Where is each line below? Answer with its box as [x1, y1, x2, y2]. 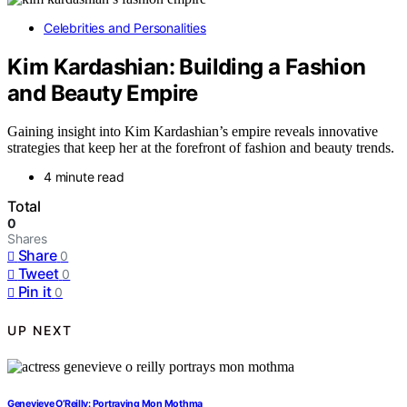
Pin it [17, 283, 52, 302]
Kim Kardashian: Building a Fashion [7, 53, 366, 80]
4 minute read [44, 169, 124, 185]
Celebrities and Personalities [44, 19, 206, 35]
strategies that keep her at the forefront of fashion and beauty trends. [7, 140, 394, 156]
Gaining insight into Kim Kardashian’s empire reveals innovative [7, 124, 378, 140]
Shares [7, 231, 47, 247]
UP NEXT [7, 322, 73, 338]
